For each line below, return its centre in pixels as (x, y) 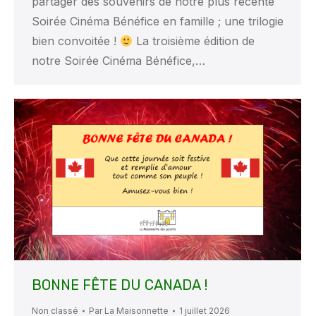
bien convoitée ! (76, 41)
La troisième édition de (194, 41)
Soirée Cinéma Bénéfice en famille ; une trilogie (158, 22)
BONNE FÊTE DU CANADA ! (120, 285)
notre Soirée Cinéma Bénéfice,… (119, 61)
